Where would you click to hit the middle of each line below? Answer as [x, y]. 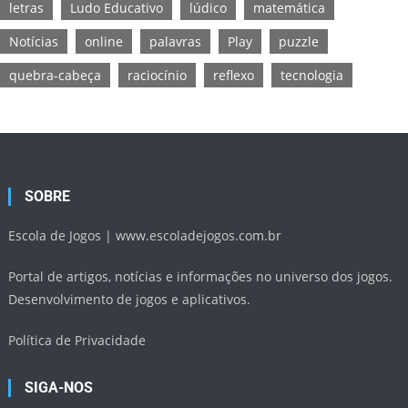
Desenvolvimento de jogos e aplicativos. [130, 299]
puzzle [299, 41]
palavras [175, 41]
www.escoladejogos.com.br [199, 235]
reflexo [234, 75]
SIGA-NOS [59, 387]
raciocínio [157, 75]
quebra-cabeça [55, 75]
